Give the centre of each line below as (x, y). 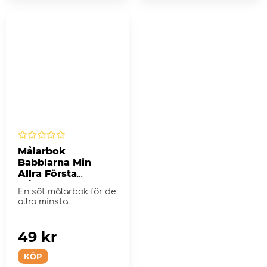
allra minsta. (44, 202)
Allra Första (47, 174)
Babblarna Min (55, 163)
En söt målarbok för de (67, 192)
